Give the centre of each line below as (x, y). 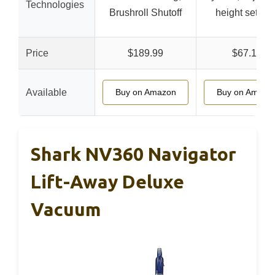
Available (46, 92)
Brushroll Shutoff (145, 12)
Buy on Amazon (145, 92)
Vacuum (66, 209)
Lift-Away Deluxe (107, 181)
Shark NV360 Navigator (134, 154)
